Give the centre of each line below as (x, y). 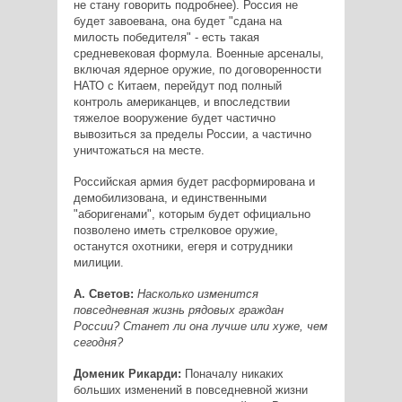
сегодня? (98, 342)
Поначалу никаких (232, 373)
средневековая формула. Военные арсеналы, (198, 53)
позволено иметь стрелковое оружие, (175, 230)
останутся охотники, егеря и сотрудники (183, 246)
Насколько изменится (197, 293)
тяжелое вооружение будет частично (174, 118)
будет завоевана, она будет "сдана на (177, 21)
